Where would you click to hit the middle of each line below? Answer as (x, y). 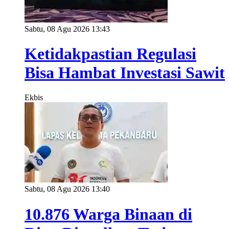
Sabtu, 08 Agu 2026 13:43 (67, 29)
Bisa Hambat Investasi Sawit (125, 72)
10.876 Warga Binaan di (108, 214)
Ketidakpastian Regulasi (110, 53)
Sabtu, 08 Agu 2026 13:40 (67, 189)
